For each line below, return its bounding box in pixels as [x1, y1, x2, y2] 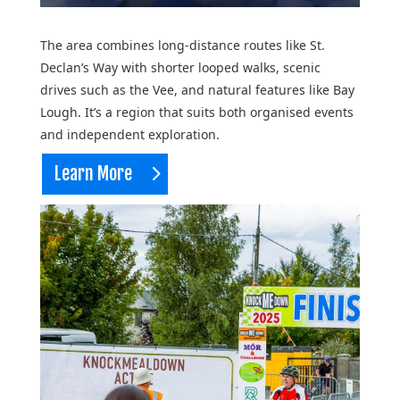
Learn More [54, 162, 132, 186]
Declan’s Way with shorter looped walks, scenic [39, 59, 321, 77]
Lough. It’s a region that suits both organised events [39, 104, 354, 121]
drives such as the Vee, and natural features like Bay [39, 81, 354, 99]
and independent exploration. [39, 126, 220, 144]
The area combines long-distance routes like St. [39, 37, 325, 54]
